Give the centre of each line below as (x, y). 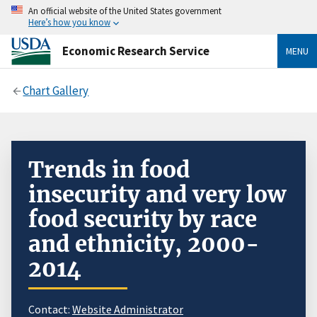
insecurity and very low (157, 194)
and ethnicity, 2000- (144, 244)
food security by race (143, 219)
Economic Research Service (136, 51)
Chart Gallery (56, 90)
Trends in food (109, 169)
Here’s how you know (69, 22)
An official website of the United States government (125, 11)
